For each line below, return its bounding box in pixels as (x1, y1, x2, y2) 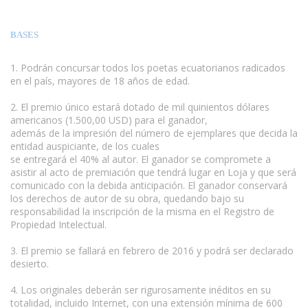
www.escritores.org (10, 269, 96, 283)
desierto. (10, 256, 49, 270)
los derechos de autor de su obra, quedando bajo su (10, 191, 244, 205)
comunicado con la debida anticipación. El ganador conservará (10, 178, 287, 192)
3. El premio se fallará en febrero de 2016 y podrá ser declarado (10, 243, 294, 257)
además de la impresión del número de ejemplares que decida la (10, 126, 298, 140)
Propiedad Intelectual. (10, 217, 107, 231)
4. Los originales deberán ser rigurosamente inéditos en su (10, 283, 271, 296)
